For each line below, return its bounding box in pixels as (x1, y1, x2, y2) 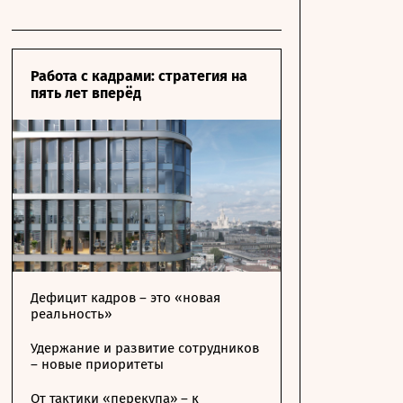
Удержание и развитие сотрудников (31, 340, 259, 356)
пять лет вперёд (31, 85, 141, 102)
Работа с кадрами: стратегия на (31, 67, 247, 85)
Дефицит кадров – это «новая (31, 290, 220, 306)
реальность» (31, 306, 112, 322)
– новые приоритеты (31, 356, 164, 372)
